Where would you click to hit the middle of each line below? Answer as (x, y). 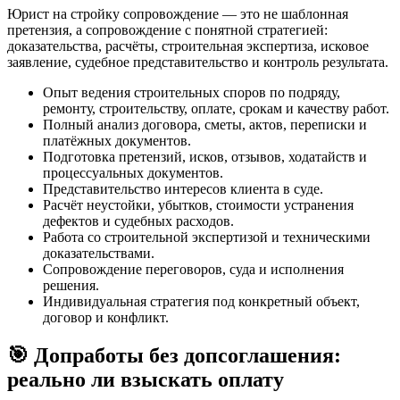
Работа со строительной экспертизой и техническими (207, 237)
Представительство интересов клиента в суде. (183, 188)
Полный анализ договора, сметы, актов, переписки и (205, 124)
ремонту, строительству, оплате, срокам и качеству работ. (216, 108)
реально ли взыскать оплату (146, 379)
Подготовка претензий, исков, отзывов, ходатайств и (205, 156)
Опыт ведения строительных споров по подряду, (192, 92)
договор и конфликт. (106, 317)
